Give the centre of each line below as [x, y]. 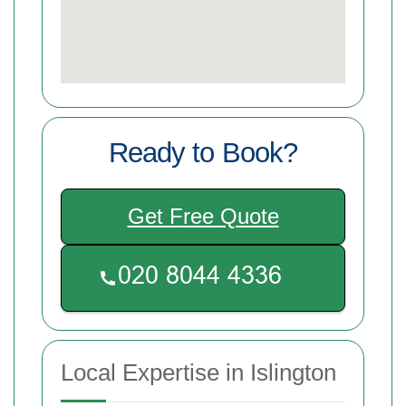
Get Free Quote [203, 217]
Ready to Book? [203, 153]
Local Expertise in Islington [198, 373]
